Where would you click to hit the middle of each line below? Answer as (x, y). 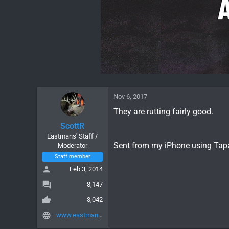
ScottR (72, 126)
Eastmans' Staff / (72, 136)
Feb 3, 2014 (86, 169)
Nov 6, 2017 (130, 96)
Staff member (72, 156)
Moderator (72, 145)
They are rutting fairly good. (163, 111)
